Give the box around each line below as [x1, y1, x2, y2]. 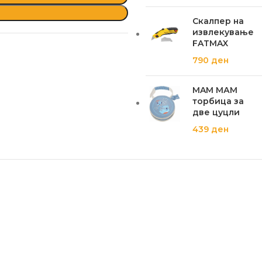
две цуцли [192, 107, 240, 118]
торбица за [192, 96, 244, 106]
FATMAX [192, 38, 228, 49]
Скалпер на [192, 16, 244, 26]
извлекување [192, 27, 254, 37]
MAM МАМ [192, 85, 237, 95]
